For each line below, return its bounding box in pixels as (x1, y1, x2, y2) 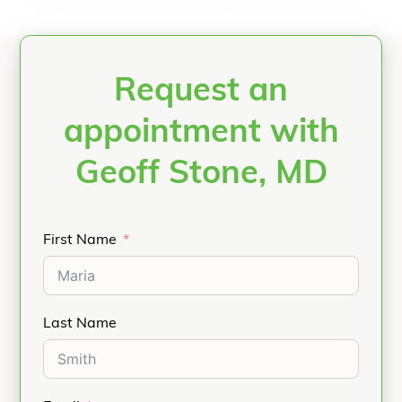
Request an (114, 76, 288, 109)
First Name (43, 233, 117, 248)
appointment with (63, 118, 339, 150)
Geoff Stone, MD (74, 159, 328, 191)
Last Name (43, 317, 117, 331)
